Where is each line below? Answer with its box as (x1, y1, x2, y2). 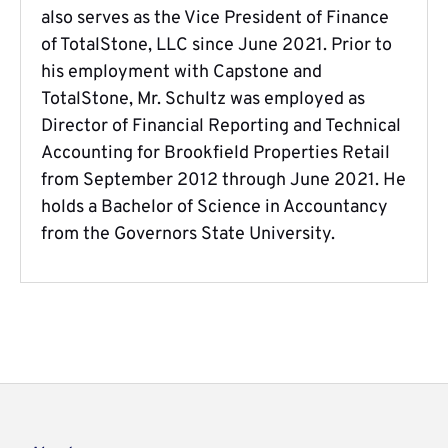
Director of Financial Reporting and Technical (41, 115, 401, 139)
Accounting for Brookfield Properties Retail (41, 142, 390, 166)
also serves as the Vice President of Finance (41, 7, 389, 31)
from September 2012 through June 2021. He (41, 169, 406, 193)
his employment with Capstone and (41, 61, 322, 85)
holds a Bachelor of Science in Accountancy (41, 196, 388, 220)
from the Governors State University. (41, 223, 335, 247)
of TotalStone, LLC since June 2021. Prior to (41, 34, 392, 58)
